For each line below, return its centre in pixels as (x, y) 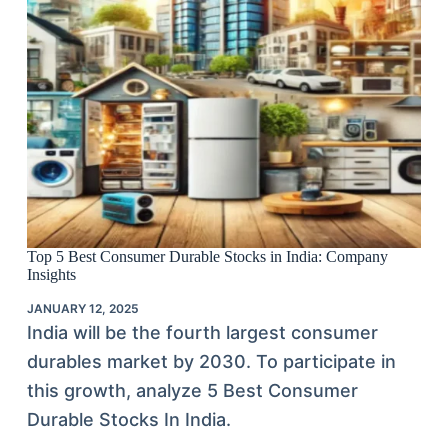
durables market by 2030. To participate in (211, 362)
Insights (51, 275)
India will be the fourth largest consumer (202, 333)
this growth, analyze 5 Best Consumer (192, 391)
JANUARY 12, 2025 (82, 309)
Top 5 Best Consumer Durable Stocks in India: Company (207, 257)
